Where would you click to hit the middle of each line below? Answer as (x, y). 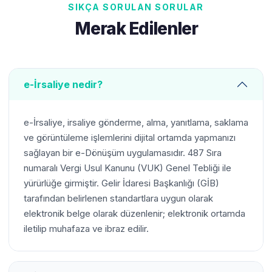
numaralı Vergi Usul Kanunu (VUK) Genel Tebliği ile (127, 168)
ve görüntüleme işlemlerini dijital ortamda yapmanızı (130, 138)
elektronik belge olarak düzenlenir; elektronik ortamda (134, 213)
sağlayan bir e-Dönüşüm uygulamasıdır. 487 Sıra (123, 153)
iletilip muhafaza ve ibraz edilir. (86, 229)
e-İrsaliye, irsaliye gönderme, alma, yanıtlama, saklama (136, 122)
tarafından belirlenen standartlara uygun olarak (118, 198)
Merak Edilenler (136, 29)
